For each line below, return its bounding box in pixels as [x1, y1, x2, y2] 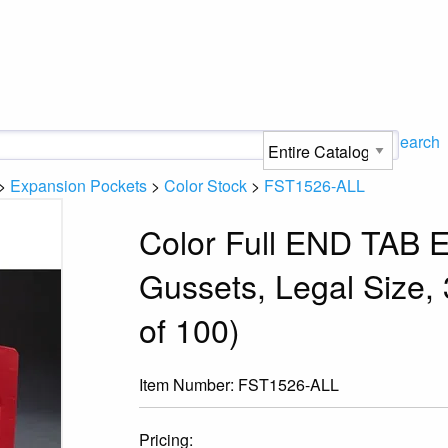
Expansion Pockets [10, 174, 147, 197]
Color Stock [164, 174, 247, 197]
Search [389, 130, 440, 153]
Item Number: [139, 372, 239, 396]
